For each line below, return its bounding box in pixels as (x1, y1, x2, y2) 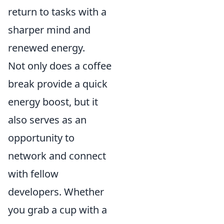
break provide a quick (8, 77, 107, 91)
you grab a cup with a (8, 203, 107, 217)
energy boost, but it (8, 95, 98, 109)
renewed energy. (8, 41, 85, 55)
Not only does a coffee (8, 59, 111, 73)
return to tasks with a (8, 5, 106, 19)
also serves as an (8, 113, 86, 127)
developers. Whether (8, 185, 104, 199)
